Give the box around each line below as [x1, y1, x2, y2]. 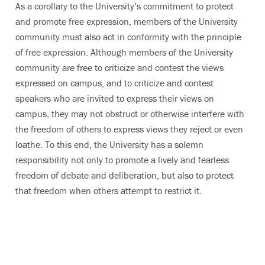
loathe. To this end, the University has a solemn [15, 138, 203, 150]
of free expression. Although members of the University [15, 46, 233, 58]
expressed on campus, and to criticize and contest [15, 77, 214, 89]
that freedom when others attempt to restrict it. [15, 185, 204, 196]
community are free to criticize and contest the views [15, 62, 224, 73]
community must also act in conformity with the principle [15, 31, 241, 43]
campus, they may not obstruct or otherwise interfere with [15, 108, 244, 119]
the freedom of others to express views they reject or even [15, 123, 243, 135]
